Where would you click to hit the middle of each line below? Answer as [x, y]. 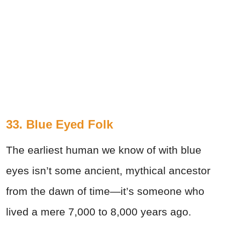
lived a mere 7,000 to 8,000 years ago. [99, 211]
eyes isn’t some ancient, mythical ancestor [108, 170]
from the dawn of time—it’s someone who [105, 191]
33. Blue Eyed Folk [60, 124]
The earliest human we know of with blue [104, 150]
